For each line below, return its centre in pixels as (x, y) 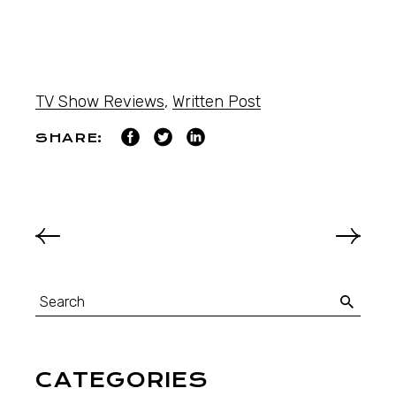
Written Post (217, 102)
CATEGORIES (122, 381)
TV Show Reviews (100, 102)
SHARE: (69, 138)
